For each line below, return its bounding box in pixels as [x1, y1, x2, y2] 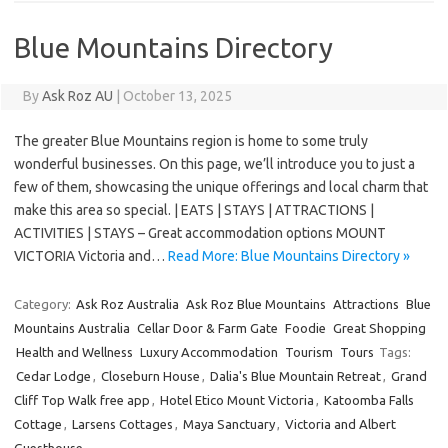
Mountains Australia [14, 321, 130, 335]
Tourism [285, 345, 333, 359]
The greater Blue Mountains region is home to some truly [14, 133, 368, 149]
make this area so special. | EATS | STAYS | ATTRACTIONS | [14, 202, 374, 218]
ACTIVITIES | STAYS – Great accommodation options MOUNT [14, 225, 386, 241]
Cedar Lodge [16, 369, 91, 383]
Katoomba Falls [324, 393, 414, 407]
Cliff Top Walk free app [14, 393, 150, 407]
